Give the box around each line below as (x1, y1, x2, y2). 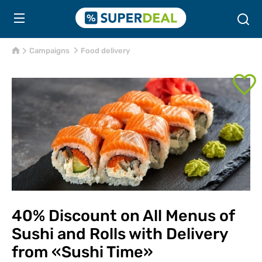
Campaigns (29, 46, 71, 55)
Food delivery (81, 46, 130, 55)
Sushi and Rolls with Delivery (12, 224, 228, 243)
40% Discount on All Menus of (12, 206, 235, 225)
